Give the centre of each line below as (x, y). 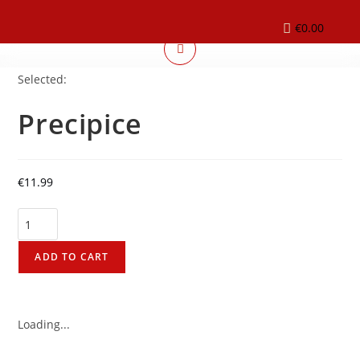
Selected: (43, 79)
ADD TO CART (72, 257)
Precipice (80, 124)
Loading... (44, 324)
